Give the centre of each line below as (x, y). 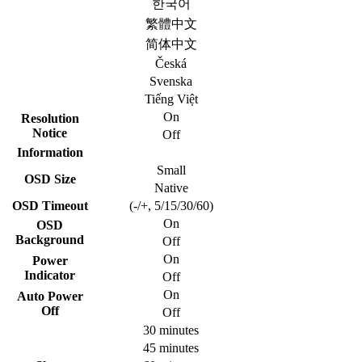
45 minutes (171, 347)
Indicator (50, 275)
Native (171, 187)
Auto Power (50, 296)
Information (50, 152)
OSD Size (50, 179)
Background (50, 239)
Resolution (50, 118)
